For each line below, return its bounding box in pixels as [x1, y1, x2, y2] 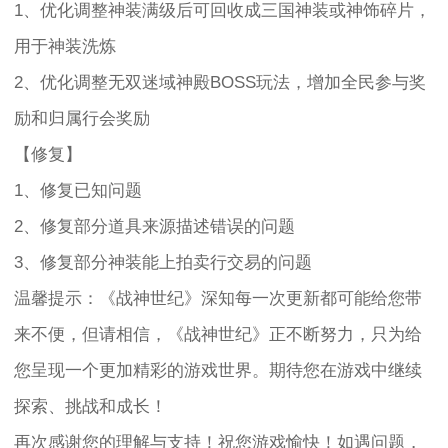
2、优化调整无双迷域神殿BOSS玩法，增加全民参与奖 [14, 72, 427, 92]
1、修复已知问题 [14, 180, 143, 200]
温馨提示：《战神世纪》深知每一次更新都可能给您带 [14, 288, 423, 308]
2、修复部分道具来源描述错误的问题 [14, 216, 296, 236]
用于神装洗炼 [14, 36, 117, 56]
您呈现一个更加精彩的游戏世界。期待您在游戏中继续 [14, 360, 423, 380]
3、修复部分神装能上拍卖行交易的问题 [14, 252, 313, 272]
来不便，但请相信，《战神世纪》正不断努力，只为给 [14, 324, 423, 344]
